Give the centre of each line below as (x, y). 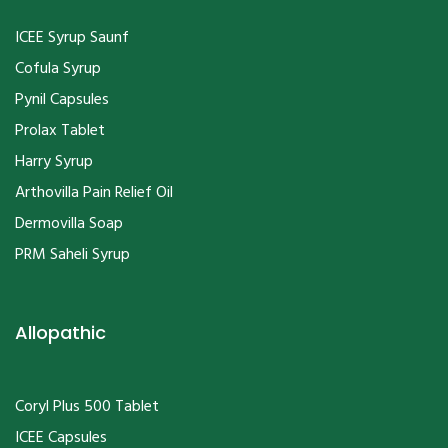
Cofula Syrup (58, 69)
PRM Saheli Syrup (72, 255)
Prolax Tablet (60, 131)
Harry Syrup (54, 162)
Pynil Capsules (62, 100)
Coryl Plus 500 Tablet (87, 407)
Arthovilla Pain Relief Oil (94, 193)
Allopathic (60, 333)
